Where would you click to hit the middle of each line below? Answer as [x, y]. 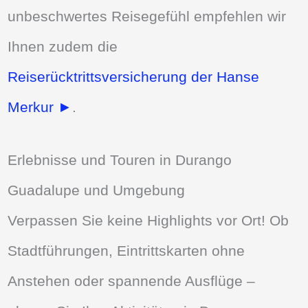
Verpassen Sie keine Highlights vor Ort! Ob [148, 221]
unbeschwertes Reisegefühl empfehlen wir [147, 16]
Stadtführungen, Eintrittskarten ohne [126, 251]
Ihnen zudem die [63, 46]
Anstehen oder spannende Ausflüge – [132, 281]
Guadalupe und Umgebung [97, 190]
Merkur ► [40, 107]
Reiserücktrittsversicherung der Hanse [134, 76]
